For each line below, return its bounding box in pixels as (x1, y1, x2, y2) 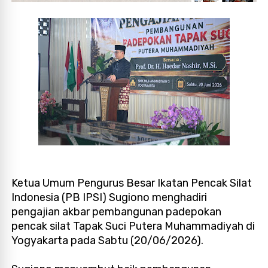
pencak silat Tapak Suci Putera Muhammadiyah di (11, 219, 255, 233)
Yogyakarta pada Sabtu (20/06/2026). (11, 233, 204, 247)
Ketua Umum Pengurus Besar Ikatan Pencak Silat (11, 176, 252, 190)
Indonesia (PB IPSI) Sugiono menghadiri (11, 190, 208, 204)
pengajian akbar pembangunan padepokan (11, 205, 222, 218)
